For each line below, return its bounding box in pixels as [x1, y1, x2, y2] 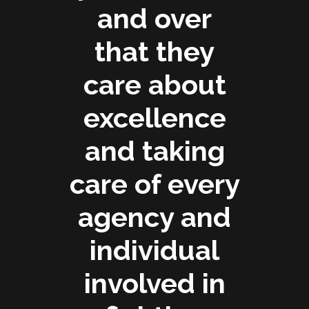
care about [83, 68, 226, 101]
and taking [84, 134, 225, 167]
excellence [83, 101, 226, 134]
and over [97, 1, 212, 34]
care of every [69, 167, 240, 200]
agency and [78, 200, 231, 233]
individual [90, 233, 219, 266]
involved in [83, 266, 226, 299]
